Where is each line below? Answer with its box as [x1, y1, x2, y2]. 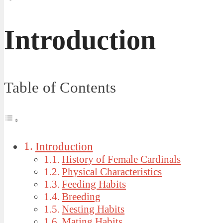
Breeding [62, 191, 101, 202]
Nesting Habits [62, 203, 125, 215]
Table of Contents [4, 79, 116, 96]
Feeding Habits [62, 178, 126, 190]
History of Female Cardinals [62, 153, 181, 165]
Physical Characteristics [62, 166, 162, 177]
